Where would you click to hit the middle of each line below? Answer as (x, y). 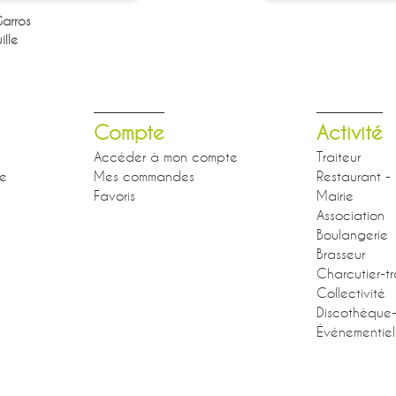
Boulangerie (352, 234)
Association (350, 214)
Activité (350, 132)
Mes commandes (144, 175)
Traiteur (339, 156)
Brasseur (341, 253)
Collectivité (351, 292)
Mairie (335, 195)
